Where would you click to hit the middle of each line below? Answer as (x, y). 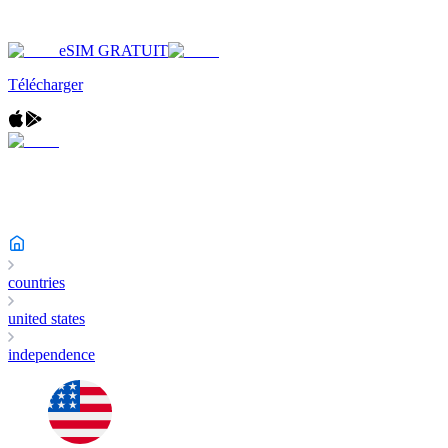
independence (51, 354)
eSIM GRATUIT (113, 50)
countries (36, 282)
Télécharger (45, 84)
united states (46, 318)
